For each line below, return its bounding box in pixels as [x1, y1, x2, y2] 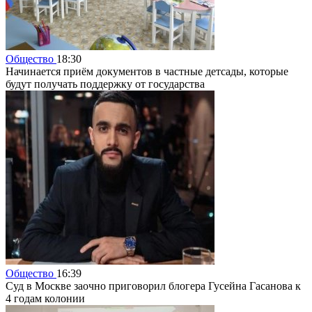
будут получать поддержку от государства [6, 77, 205, 90]
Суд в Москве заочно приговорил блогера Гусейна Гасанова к [6, 279, 301, 292]
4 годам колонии [6, 292, 85, 304]
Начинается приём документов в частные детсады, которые [6, 65, 288, 77]
